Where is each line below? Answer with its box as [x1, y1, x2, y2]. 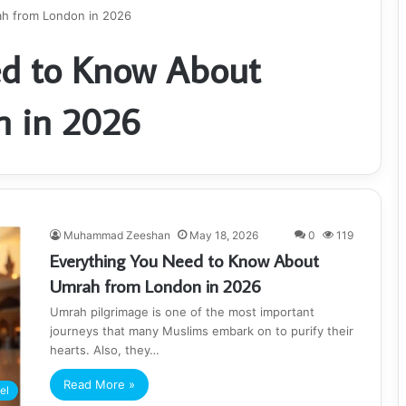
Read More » [63, 377, 135, 391]
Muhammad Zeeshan [63, 228, 170, 242]
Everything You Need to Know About [50, 248, 319, 272]
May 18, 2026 [189, 228, 258, 242]
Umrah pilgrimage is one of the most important [50, 304, 314, 319]
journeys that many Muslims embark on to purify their [50, 324, 353, 338]
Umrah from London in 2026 [50, 274, 261, 297]
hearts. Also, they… [50, 343, 159, 357]
